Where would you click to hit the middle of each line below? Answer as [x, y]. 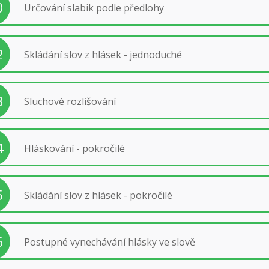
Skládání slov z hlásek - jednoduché [103, 54]
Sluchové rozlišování [70, 101]
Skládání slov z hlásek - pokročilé [98, 195]
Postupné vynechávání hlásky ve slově [109, 242]
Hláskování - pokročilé [74, 148]
